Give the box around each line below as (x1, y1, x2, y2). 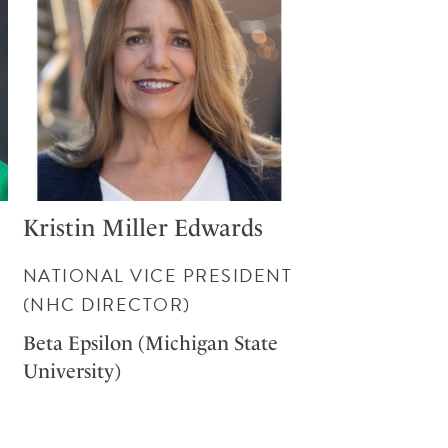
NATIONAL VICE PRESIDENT (22, 261, 293, 289)
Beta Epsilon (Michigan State (22, 330, 278, 355)
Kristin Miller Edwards (22, 213, 263, 242)
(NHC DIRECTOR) (22, 290, 191, 318)
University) (22, 358, 121, 383)
